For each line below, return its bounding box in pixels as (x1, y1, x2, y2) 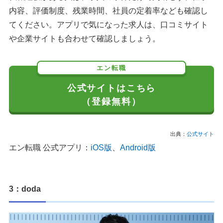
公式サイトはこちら (67, 82, 156, 93)
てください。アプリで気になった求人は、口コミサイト (9, 20, 208, 29)
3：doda (9, 184, 41, 193)
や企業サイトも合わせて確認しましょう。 (9, 34, 160, 43)
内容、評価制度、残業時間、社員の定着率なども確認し (9, 6, 208, 15)
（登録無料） (82, 96, 141, 107)
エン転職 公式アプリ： (9, 143, 91, 152)
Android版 (120, 143, 156, 152)
